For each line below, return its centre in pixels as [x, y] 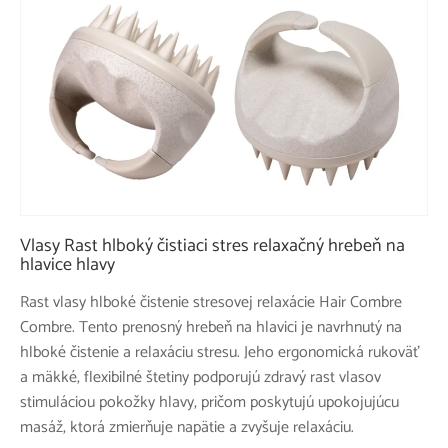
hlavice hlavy [67, 264]
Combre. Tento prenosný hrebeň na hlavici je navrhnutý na [211, 327]
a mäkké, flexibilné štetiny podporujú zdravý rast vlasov [200, 377]
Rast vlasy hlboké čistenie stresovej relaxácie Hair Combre [211, 302]
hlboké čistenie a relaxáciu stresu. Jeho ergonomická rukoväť [220, 352]
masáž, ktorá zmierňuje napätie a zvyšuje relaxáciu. [187, 427]
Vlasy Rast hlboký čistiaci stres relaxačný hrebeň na [212, 245]
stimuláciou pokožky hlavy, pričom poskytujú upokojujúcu [209, 402]
